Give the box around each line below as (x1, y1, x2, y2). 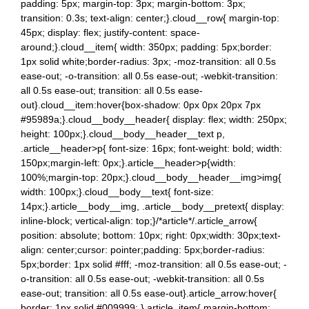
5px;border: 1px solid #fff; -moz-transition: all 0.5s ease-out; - (21, 258, 287, 270)
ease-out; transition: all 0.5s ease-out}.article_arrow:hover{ (21, 287, 277, 299)
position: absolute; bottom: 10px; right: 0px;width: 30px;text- (21, 229, 281, 241)
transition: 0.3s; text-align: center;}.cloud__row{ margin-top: (21, 12, 279, 23)
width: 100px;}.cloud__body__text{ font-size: (21, 186, 214, 197)
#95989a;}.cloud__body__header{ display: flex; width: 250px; (21, 113, 287, 125)
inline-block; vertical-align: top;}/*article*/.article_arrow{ (21, 215, 257, 226)
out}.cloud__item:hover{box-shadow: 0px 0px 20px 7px (21, 99, 261, 110)
